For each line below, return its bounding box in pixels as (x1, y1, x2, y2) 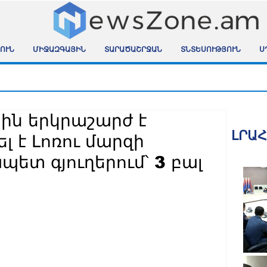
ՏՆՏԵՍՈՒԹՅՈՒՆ (180, 47, 241, 54)
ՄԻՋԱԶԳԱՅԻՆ (32, 47, 86, 54)
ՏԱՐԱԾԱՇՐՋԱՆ (104, 47, 162, 54)
